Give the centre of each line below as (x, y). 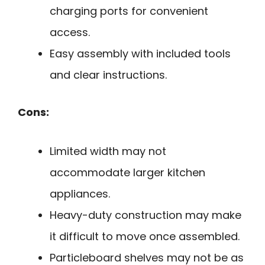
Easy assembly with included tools (140, 53)
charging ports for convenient (129, 11)
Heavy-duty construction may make (146, 215)
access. (70, 32)
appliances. (80, 194)
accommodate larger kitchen (127, 173)
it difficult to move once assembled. (145, 237)
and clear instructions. (108, 75)
